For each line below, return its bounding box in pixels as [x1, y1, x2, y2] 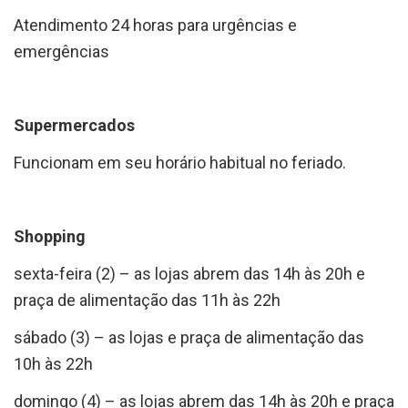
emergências [14, 41, 109, 61]
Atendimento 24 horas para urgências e [14, 15, 297, 35]
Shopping [14, 226, 86, 246]
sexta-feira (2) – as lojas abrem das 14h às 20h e [14, 263, 365, 283]
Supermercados [14, 115, 135, 135]
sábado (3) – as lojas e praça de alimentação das [14, 327, 364, 347]
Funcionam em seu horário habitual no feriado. [14, 152, 346, 172]
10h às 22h [14, 353, 93, 373]
